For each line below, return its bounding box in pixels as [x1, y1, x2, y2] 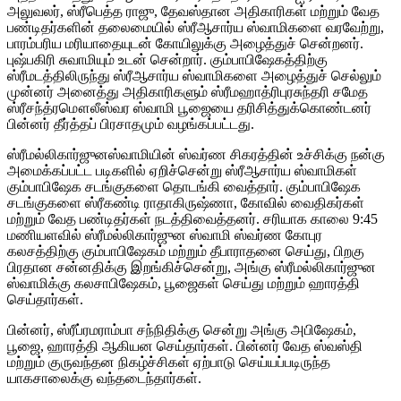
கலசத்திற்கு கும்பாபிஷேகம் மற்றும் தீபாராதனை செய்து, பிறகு [7, 243, 364, 259]
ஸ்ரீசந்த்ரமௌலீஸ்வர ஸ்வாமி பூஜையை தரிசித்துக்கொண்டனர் [7, 99, 371, 115]
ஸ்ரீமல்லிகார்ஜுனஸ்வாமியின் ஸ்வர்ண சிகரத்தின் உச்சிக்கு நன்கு [7, 146, 385, 162]
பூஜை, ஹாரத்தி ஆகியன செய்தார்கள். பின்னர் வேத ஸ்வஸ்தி [7, 337, 363, 354]
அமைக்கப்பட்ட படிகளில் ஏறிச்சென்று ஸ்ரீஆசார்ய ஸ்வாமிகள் [7, 162, 357, 178]
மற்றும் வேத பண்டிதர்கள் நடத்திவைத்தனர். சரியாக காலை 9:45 [7, 210, 378, 226]
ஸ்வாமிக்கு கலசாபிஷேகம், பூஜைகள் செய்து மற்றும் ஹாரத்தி [7, 275, 360, 291]
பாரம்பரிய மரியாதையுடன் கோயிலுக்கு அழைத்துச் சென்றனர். [7, 35, 363, 51]
